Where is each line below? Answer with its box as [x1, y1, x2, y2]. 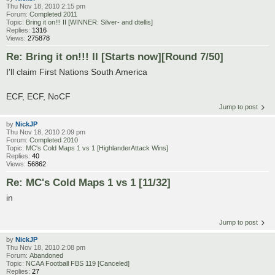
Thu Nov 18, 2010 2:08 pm [6, 243, 85, 251]
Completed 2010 [29, 136, 78, 144]
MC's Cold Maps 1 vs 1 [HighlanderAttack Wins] [26, 144, 168, 152]
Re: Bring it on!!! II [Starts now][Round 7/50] [6, 51, 223, 63]
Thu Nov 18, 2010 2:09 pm [6, 128, 85, 136]
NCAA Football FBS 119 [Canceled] [26, 259, 130, 267]
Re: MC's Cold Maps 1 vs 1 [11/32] [6, 177, 171, 188]
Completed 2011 [29, 10, 77, 18]
